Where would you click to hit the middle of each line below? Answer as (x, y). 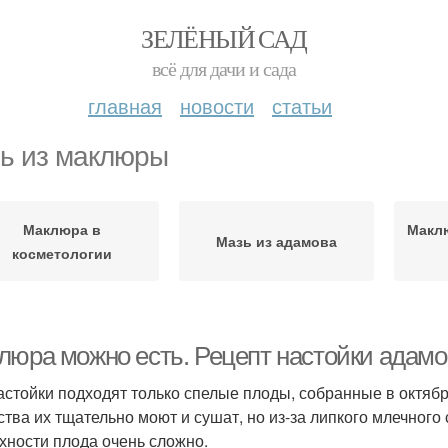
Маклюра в (61, 229)
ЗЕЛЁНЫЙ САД (224, 38)
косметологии (61, 253)
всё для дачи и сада (224, 68)
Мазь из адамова (276, 241)
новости (217, 105)
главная (125, 105)
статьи (302, 105)
